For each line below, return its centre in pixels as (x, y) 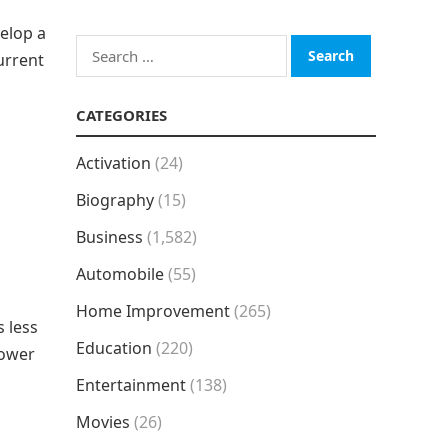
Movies (103, 422)
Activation (113, 163)
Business (109, 237)
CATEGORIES (121, 115)
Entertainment (131, 385)
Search (101, 47)
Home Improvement (153, 311)
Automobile (120, 274)
